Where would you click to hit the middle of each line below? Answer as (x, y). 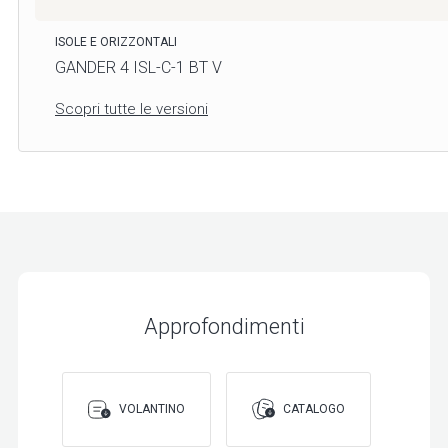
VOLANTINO (152, 409)
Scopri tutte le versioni (131, 108)
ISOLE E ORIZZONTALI (116, 41)
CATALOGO (314, 409)
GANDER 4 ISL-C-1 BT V (138, 67)
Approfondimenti (224, 326)
